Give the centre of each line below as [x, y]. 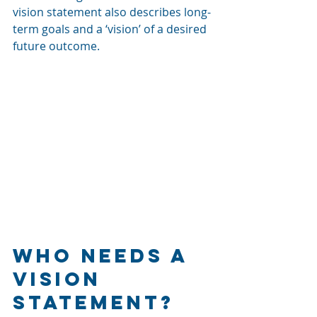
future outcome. [56, 46]
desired [188, 29]
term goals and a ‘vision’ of [85, 29]
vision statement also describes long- [112, 12]
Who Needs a [104, 255]
